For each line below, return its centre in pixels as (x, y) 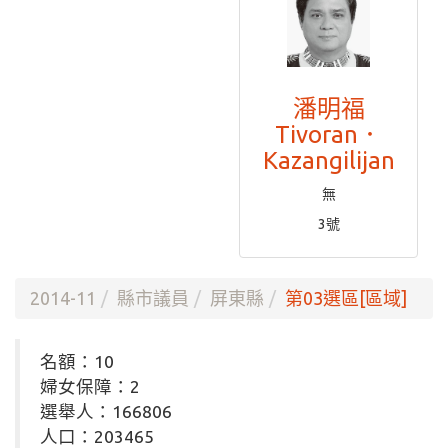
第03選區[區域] (346, 298)
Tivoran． (328, 134)
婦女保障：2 (90, 386)
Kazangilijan (328, 160)
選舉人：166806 (106, 411)
